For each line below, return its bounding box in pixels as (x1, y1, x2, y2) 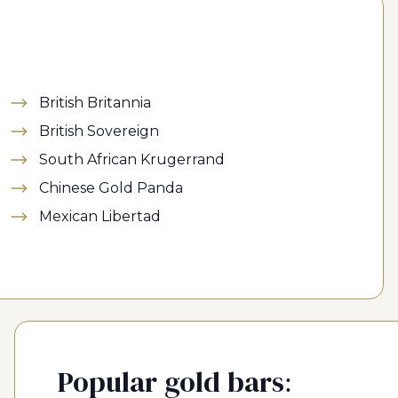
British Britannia (39, 95, 151, 110)
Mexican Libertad (39, 209, 161, 224)
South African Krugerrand (39, 152, 225, 167)
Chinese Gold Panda (39, 180, 183, 195)
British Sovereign (39, 123, 159, 139)
